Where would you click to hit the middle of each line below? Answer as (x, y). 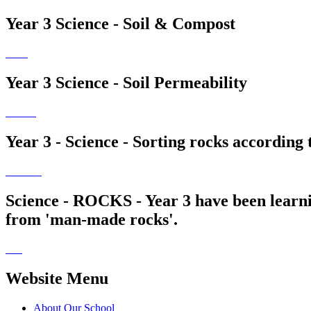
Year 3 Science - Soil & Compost (120, 24)
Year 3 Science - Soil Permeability (126, 83)
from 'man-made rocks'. (92, 219)
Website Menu (57, 278)
